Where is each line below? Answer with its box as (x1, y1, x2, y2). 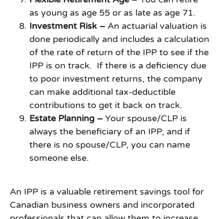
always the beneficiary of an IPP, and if (29, 126, 190, 137)
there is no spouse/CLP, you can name (29, 139, 190, 151)
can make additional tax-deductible (29, 87, 175, 98)
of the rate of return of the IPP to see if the (29, 47, 209, 58)
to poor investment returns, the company (29, 73, 202, 85)
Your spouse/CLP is (105, 113, 187, 124)
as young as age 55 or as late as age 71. (29, 7, 196, 19)
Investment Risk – (29, 21, 108, 32)
